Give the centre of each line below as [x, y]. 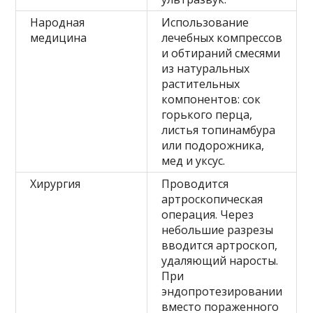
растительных [201, 84]
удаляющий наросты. [220, 261]
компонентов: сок [211, 100]
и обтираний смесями [221, 53]
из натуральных [206, 69]
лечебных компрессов [222, 38]
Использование [205, 23]
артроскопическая [212, 199]
